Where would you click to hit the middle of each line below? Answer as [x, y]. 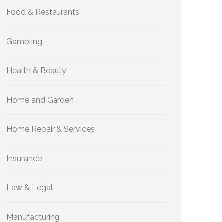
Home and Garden [40, 100]
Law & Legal [29, 188]
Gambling [24, 41]
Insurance [24, 158]
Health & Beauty [36, 71]
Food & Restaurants [43, 12]
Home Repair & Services [51, 129]
